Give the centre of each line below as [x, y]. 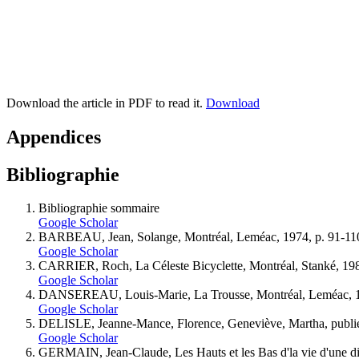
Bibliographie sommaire [99, 208]
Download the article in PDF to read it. [106, 103]
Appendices [54, 137]
